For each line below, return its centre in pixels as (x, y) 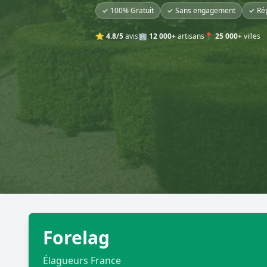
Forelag (76, 237)
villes (251, 36)
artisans (190, 36)
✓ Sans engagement (201, 10)
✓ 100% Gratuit (128, 10)
